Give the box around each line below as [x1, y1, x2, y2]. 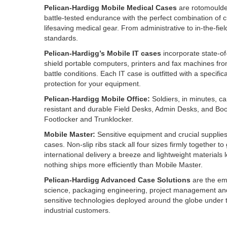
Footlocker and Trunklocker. [44, 115, 133, 123]
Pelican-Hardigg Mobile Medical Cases [44, 4, 177, 12]
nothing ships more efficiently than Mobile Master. [44, 161, 203, 169]
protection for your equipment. [44, 80, 141, 88]
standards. [44, 34, 78, 42]
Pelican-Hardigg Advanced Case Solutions [44, 176, 193, 184]
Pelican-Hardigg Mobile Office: [44, 95, 150, 103]
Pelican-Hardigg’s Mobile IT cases [44, 49, 161, 57]
